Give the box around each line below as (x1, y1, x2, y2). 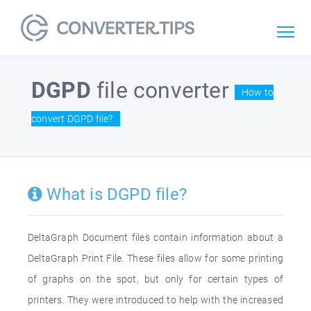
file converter (90, 77, 235, 103)
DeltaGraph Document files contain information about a (28, 232, 283, 243)
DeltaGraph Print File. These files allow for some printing (28, 253, 283, 264)
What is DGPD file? (42, 185, 187, 204)
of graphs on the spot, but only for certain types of (28, 274, 283, 285)
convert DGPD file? (31, 112, 113, 124)
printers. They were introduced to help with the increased (28, 294, 283, 305)
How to (242, 86, 274, 98)
